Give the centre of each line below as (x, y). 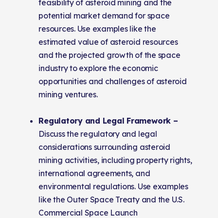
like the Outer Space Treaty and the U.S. (111, 199)
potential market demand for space (104, 15)
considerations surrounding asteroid (104, 147)
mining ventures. (68, 94)
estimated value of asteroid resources (108, 42)
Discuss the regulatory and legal (98, 134)
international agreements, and (94, 173)
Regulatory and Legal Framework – (108, 120)
